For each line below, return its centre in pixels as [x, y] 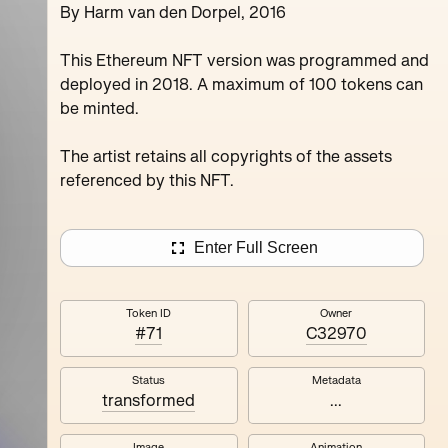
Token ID [149, 313]
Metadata [336, 380]
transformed [149, 401]
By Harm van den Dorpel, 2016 [173, 13]
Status [149, 380]
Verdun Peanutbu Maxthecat [365, 39]
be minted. [99, 109]
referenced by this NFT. [147, 181]
